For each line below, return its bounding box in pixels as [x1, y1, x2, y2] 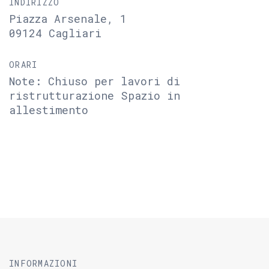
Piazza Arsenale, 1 [9, 11, 127, 26]
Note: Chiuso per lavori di [9, 74, 180, 88]
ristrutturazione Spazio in [9, 88, 180, 103]
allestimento [9, 103, 88, 117]
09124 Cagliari [9, 26, 101, 40]
